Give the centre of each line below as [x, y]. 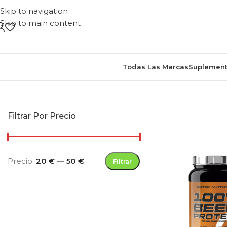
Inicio [203, 76]
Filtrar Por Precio [42, 116]
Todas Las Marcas [155, 67]
